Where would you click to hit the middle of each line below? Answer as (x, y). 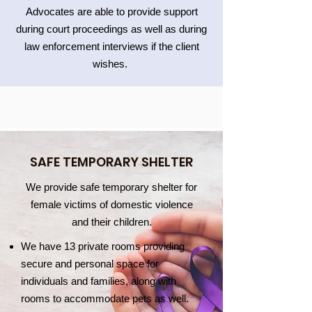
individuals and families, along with (99, 281)
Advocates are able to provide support (111, 11)
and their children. (111, 222)
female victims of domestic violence (111, 204)
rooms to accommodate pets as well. (106, 298)
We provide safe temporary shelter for (111, 187)
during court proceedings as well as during (111, 29)
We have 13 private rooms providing (103, 246)
